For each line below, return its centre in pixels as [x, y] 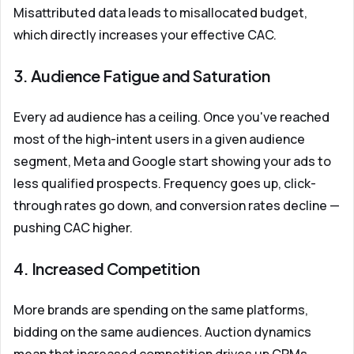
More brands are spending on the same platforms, [161, 310]
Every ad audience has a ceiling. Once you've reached [171, 117]
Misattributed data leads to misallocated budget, [160, 13]
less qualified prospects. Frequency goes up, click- [165, 183]
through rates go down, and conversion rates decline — [177, 205]
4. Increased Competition [106, 268]
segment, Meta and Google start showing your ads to [172, 161]
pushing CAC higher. [73, 228]
